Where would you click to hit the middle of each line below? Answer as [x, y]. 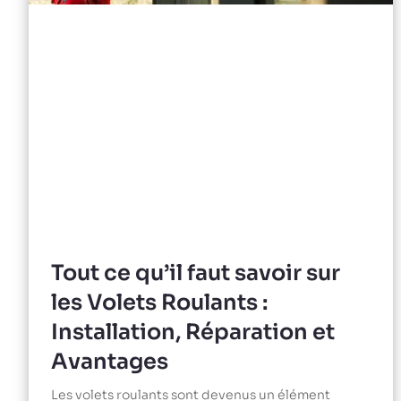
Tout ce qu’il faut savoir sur [196, 273]
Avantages [110, 362]
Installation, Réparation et [193, 333]
